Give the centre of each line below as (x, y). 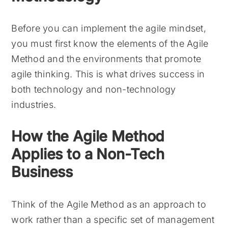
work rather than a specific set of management (113, 219)
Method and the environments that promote (106, 59)
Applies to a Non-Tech (88, 154)
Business (42, 172)
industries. (34, 105)
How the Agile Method (88, 136)
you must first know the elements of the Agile (110, 44)
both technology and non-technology (94, 90)
